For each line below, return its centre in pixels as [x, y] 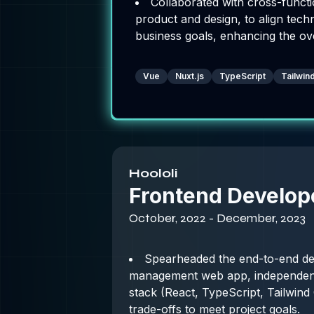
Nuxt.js [190, 76]
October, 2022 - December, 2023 [217, 218]
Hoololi [153, 173]
